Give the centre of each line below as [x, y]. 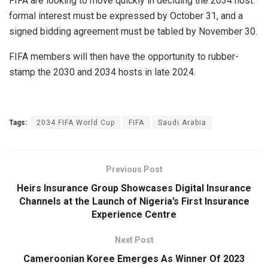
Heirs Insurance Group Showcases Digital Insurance [134, 188]
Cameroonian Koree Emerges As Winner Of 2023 [134, 259]
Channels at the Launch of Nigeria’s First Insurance [134, 202]
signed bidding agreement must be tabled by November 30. [133, 32]
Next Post [134, 240]
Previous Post [134, 170]
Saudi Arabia [182, 123]
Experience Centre [134, 215]
